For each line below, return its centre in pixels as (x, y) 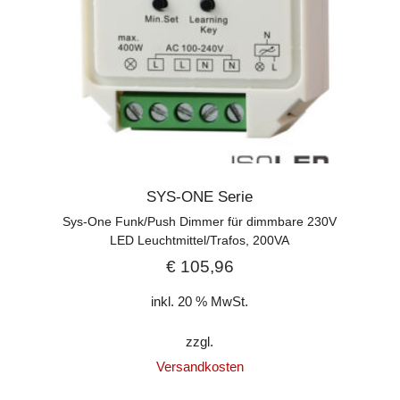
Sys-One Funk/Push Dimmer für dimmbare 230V (200, 221)
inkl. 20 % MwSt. (200, 301)
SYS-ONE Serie (200, 196)
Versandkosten (200, 366)
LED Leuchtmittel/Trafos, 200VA (200, 240)
